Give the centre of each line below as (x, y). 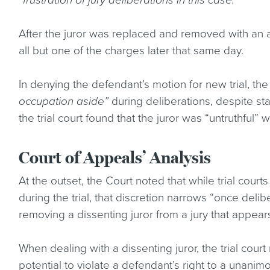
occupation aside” (64, 101)
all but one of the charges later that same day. (131, 51)
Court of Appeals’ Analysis (115, 158)
